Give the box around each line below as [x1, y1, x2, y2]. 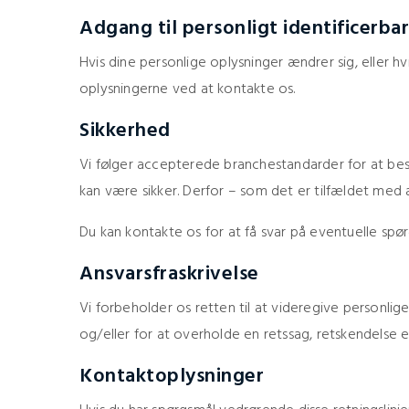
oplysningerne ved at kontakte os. [79, 78, 296, 101]
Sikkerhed [79, 115, 171, 147]
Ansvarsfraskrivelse [79, 258, 259, 290]
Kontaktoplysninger [79, 361, 264, 393]
